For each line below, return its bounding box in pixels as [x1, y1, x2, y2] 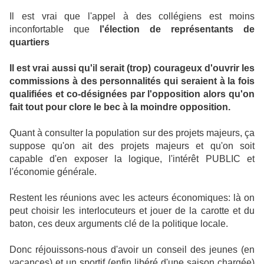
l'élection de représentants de [100, 24, 255, 34]
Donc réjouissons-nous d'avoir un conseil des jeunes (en [9, 245, 255, 255]
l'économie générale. [9, 167, 97, 177]
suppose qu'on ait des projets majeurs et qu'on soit [9, 141, 255, 151]
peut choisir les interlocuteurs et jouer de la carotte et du [9, 206, 255, 216]
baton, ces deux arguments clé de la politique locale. [9, 219, 233, 229]
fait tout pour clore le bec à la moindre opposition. [9, 102, 230, 112]
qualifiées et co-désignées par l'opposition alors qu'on [9, 89, 255, 99]
